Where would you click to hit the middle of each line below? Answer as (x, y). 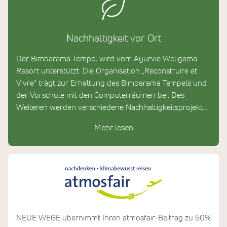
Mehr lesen (113, 127)
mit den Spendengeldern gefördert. (78, 119)
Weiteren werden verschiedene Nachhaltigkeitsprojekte (111, 107)
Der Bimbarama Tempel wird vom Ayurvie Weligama (107, 59)
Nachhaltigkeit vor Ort (113, 38)
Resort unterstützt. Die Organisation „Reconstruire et (107, 71)
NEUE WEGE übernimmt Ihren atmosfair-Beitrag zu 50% (113, 218)
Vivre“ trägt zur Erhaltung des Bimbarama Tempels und (111, 83)
